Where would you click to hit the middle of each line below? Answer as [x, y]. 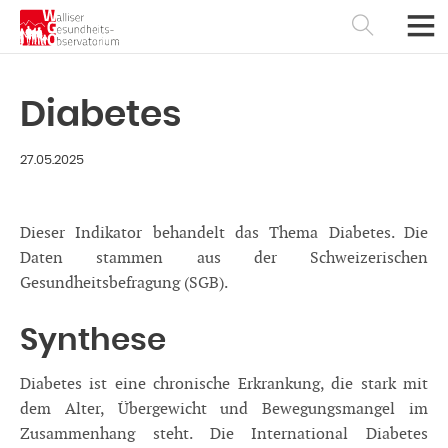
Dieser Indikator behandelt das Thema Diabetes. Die [224, 234]
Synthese [93, 341]
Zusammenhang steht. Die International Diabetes [224, 435]
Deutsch [272, 358]
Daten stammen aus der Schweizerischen [224, 259]
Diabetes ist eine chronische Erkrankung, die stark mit [224, 385]
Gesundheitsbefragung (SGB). [124, 284]
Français [177, 358]
